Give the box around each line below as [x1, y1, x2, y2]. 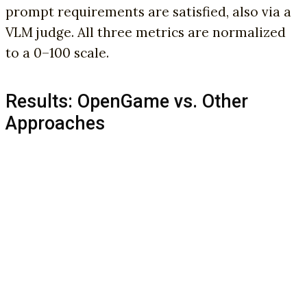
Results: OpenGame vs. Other [5, 90, 248, 113]
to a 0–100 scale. [5, 45, 109, 62]
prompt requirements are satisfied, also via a [5, 3, 291, 21]
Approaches [5, 112, 105, 135]
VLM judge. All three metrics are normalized [5, 24, 286, 41]
